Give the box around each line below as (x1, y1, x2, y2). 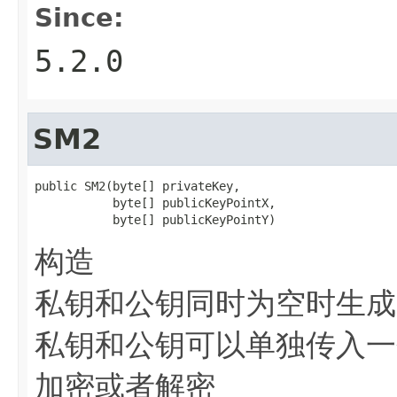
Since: (35, 2, 124, 33)
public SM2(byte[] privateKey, (35, 178, 240, 193)
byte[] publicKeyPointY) (35, 212, 276, 227)
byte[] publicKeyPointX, (35, 195, 276, 210)
